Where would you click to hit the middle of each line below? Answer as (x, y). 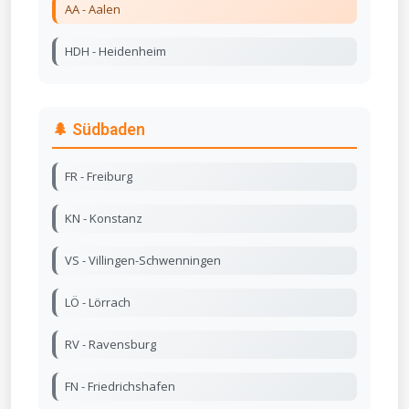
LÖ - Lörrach (98, 303)
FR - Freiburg (99, 177)
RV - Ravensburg (110, 345)
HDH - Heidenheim (115, 52)
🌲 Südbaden (99, 130)
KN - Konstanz (104, 219)
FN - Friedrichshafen (120, 387)
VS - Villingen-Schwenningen (143, 261)
